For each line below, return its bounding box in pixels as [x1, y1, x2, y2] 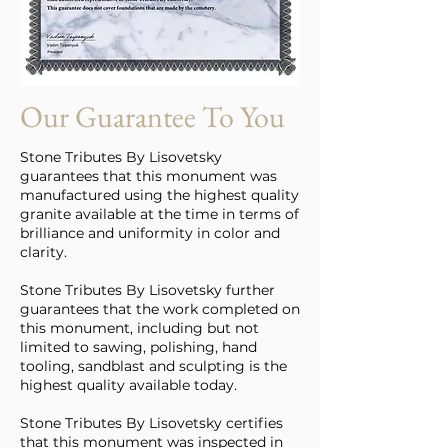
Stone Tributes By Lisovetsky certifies [20, 414, 283, 432]
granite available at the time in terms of [20, 205, 299, 223]
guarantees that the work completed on [20, 300, 300, 318]
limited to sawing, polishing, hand [20, 338, 257, 356]
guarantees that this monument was [20, 167, 277, 185]
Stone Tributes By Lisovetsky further [20, 281, 275, 299]
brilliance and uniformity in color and [20, 224, 280, 242]
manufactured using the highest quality [20, 186, 299, 204]
